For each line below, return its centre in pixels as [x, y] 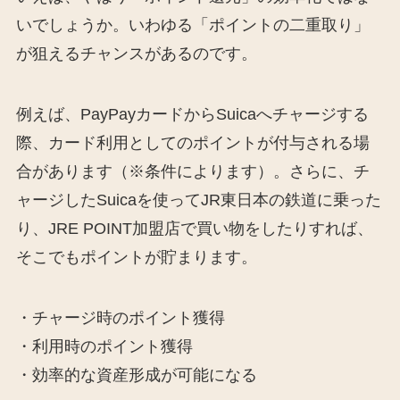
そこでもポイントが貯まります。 [136, 258]
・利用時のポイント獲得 [104, 347]
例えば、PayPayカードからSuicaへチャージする [192, 115]
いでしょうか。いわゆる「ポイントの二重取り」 [192, 25]
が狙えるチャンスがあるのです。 [136, 54]
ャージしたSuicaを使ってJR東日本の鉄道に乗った [198, 200]
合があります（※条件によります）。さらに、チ [192, 172]
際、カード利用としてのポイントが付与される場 [192, 143]
